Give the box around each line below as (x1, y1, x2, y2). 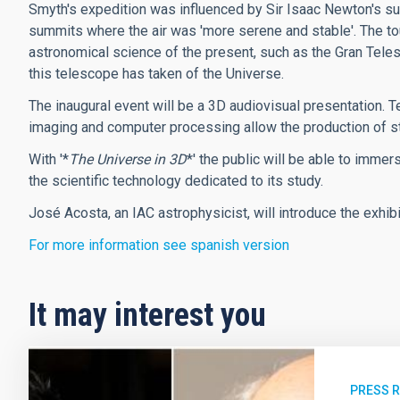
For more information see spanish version (29, 237, 289, 254)
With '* (29, 151, 69, 168)
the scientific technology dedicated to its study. (29, 172, 323, 189)
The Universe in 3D (69, 151, 187, 168)
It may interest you (29, 296, 266, 334)
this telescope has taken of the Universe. (29, 65, 284, 82)
